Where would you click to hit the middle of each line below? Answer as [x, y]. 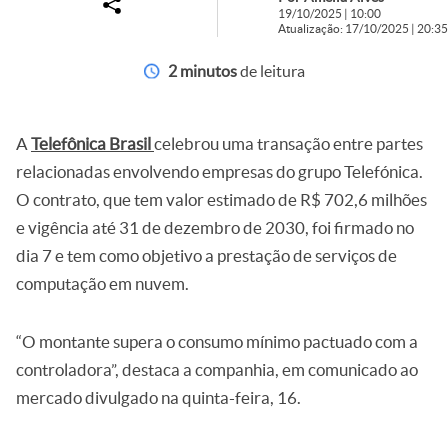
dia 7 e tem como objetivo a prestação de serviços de [206, 255]
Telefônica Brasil [91, 143]
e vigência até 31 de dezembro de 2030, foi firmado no [215, 227]
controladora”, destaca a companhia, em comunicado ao [217, 369]
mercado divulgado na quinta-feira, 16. [158, 397]
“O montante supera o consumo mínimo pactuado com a [217, 341]
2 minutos [202, 71]
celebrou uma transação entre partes [288, 143]
